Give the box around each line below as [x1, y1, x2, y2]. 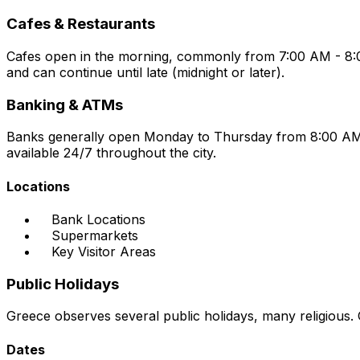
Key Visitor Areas [51, 243, 156, 260]
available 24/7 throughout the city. [6, 145, 216, 162]
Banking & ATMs [6, 95, 123, 114]
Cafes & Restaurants [6, 14, 155, 34]
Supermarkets [51, 227, 138, 243]
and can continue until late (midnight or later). [6, 64, 284, 81]
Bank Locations [51, 211, 145, 227]
